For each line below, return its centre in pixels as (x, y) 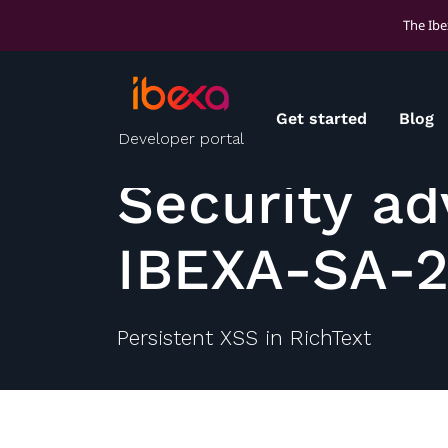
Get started (321, 119)
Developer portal (181, 138)
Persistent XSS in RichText (244, 337)
